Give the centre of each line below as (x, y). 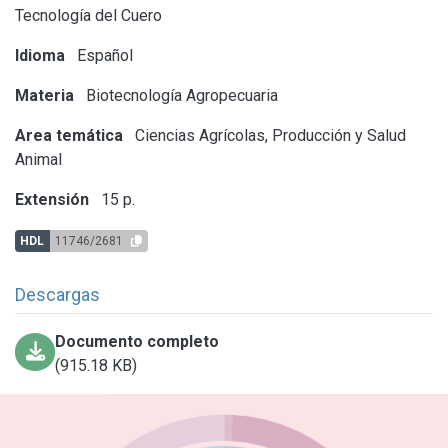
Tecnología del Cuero (88, 15)
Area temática (69, 135)
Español (103, 55)
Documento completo (137, 341)
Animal (38, 159)
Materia (44, 95)
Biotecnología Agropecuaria (180, 95)
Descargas (57, 294)
